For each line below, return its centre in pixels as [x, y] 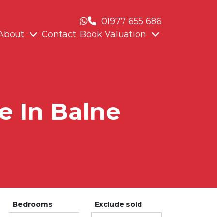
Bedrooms [33, 204]
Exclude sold [118, 204]
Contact [59, 35]
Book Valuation [113, 35]
